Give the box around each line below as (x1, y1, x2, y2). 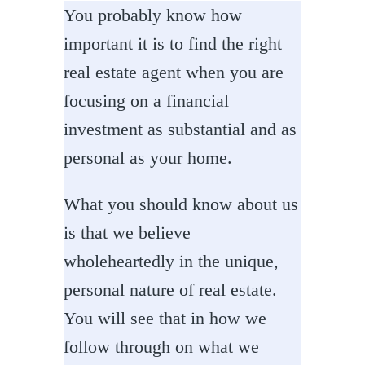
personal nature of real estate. (64, 279, 277, 301)
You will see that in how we (64, 308, 266, 329)
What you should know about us (64, 194, 298, 215)
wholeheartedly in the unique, (64, 251, 279, 272)
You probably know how (64, 5, 242, 26)
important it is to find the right (64, 33, 282, 55)
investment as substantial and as (64, 119, 297, 140)
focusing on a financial (64, 90, 229, 112)
